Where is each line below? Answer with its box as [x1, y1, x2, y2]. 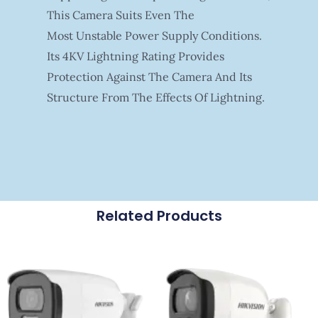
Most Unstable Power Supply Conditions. [46, 28, 262, 43]
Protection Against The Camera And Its [46, 69, 252, 84]
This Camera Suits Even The [46, 7, 194, 22]
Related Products [96, 205, 222, 226]
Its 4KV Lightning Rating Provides [46, 48, 224, 63]
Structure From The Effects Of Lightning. [46, 89, 265, 104]
